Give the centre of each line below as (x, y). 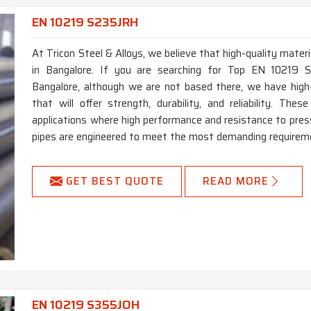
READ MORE (236, 182)
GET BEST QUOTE (115, 182)
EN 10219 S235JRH (85, 23)
